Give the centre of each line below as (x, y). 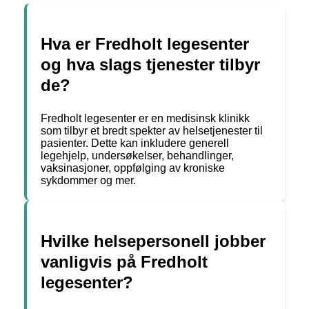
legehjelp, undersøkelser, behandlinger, (137, 156)
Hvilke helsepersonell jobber (153, 241)
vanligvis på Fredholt (124, 262)
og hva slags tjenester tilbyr (150, 65)
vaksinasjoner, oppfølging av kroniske (133, 168)
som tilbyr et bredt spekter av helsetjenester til (152, 131)
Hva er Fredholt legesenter (145, 44)
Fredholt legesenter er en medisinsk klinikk (145, 119)
